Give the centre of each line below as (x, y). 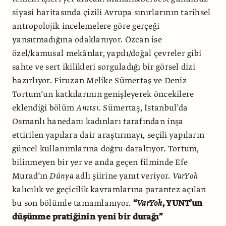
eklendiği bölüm (44, 108)
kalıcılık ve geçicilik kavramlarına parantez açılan (109, 190)
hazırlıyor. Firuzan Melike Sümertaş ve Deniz (99, 81)
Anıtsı (88, 108)
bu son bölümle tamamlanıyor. (73, 204)
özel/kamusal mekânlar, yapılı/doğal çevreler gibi (107, 54)
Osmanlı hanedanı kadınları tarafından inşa (98, 122)
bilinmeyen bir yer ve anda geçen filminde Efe (100, 163)
